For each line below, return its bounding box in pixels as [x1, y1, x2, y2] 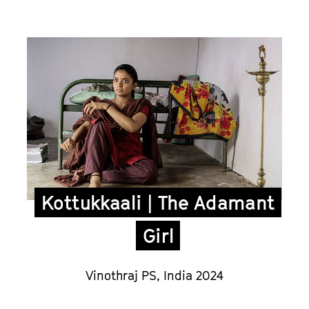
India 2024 [163, 268, 223, 283]
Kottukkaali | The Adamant [41, 190, 275, 214]
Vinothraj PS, [85, 268, 163, 283]
